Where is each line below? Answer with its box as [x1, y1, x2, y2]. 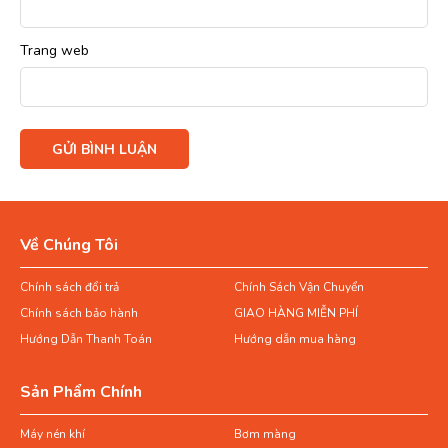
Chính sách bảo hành [20, 305, 138, 322]
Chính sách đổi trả [20, 279, 119, 296]
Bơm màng [234, 426, 296, 443]
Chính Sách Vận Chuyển [234, 279, 364, 296]
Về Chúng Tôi [20, 234, 118, 257]
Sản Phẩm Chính [20, 381, 142, 404]
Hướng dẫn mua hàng [234, 331, 356, 348]
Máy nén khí [20, 426, 85, 443]
